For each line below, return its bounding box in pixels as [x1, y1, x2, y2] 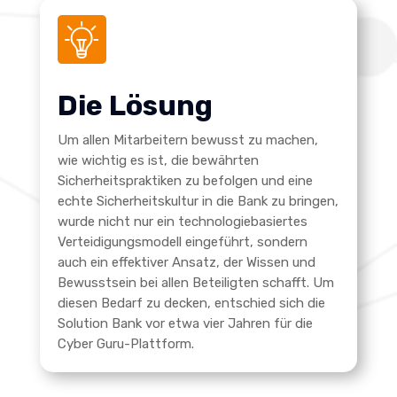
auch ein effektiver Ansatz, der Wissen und [57, 254, 315, 271]
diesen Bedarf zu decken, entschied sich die [57, 295, 325, 312]
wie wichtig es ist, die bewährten [57, 152, 259, 169]
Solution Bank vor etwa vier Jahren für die [57, 315, 313, 332]
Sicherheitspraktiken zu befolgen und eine [57, 173, 313, 190]
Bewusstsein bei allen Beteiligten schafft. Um [57, 275, 334, 292]
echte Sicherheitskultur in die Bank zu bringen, [57, 193, 339, 210]
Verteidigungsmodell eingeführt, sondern [57, 234, 307, 251]
